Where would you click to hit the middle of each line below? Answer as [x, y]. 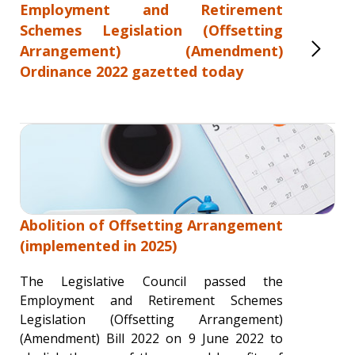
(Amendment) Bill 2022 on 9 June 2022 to [151, 338]
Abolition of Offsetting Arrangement [151, 225]
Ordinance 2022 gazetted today [132, 71]
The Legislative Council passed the [151, 281]
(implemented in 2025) [98, 246]
